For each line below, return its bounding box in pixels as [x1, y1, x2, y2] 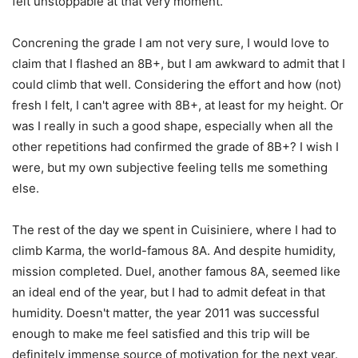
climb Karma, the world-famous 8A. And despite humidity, [12, 243, 336, 259]
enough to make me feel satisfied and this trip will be [12, 326, 310, 342]
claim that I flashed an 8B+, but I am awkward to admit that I [12, 56, 345, 72]
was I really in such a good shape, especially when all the [12, 118, 333, 134]
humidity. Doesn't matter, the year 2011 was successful [12, 305, 320, 321]
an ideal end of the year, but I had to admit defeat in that [12, 284, 325, 300]
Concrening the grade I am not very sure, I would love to [12, 35, 329, 51]
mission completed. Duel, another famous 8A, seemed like [12, 264, 340, 280]
